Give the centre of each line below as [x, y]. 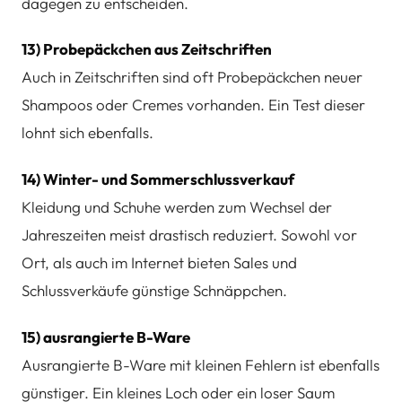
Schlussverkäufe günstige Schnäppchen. [154, 291]
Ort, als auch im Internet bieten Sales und [159, 263]
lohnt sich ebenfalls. [87, 133]
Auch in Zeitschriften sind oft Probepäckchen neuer [192, 77]
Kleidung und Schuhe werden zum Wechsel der [177, 207]
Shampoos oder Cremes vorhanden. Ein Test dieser [193, 105]
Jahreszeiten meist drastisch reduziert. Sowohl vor [189, 235]
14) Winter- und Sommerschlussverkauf [158, 179]
